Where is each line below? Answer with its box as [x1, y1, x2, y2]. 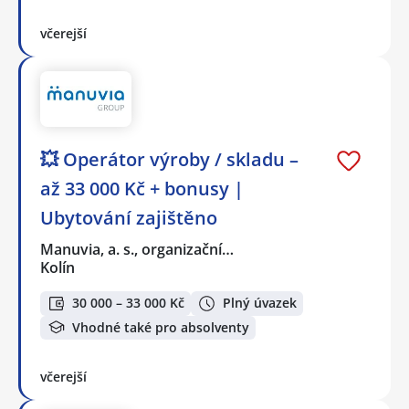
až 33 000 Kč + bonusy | [40, 175, 244, 201]
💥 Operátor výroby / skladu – [40, 146, 299, 172]
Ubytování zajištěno [40, 204, 217, 230]
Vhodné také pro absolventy [72, 318, 249, 336]
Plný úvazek [223, 294, 297, 312]
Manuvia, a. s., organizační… [40, 238, 236, 259]
